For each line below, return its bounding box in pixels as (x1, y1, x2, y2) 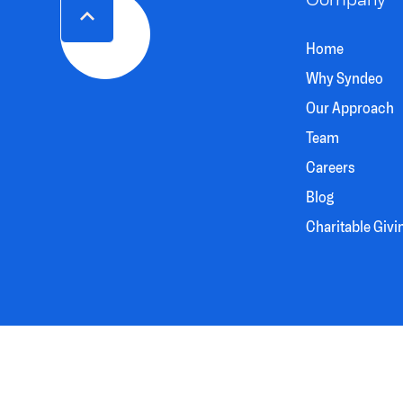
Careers (306, 157, 355, 178)
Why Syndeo (306, 68, 384, 89)
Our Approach (306, 98, 395, 119)
